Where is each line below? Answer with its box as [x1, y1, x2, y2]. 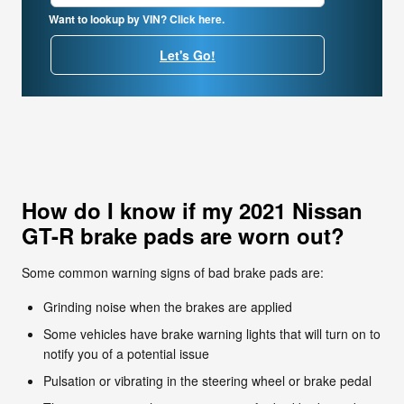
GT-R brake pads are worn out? [22, 219, 344, 251]
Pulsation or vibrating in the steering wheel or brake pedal [43, 371, 372, 390]
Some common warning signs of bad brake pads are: [22, 262, 324, 281]
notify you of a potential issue [43, 344, 209, 363]
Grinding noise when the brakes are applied [43, 297, 292, 316]
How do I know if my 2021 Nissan [22, 194, 363, 225]
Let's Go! [160, 45, 216, 64]
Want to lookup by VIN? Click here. [49, 10, 225, 27]
